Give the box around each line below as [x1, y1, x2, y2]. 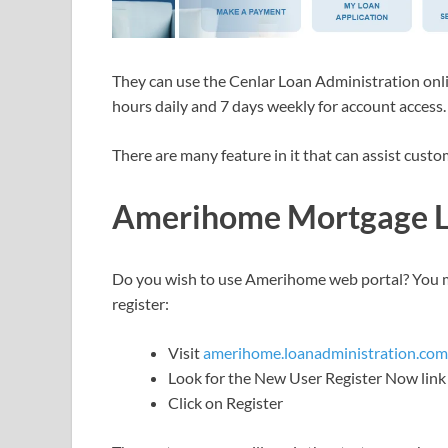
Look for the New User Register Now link [168, 367, 446, 387]
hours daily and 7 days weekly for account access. [112, 95, 446, 115]
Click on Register [168, 392, 283, 412]
